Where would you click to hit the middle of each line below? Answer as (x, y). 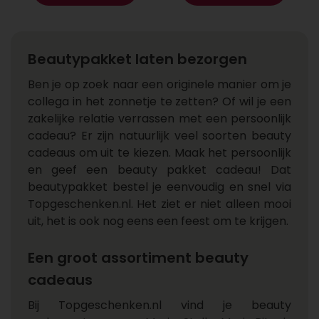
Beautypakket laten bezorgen (137, 59)
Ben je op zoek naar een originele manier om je (159, 84)
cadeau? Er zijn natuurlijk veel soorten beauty (159, 136)
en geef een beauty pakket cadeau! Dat (159, 170)
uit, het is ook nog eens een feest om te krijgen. (158, 221)
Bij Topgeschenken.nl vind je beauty (159, 305)
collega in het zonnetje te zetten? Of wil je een (159, 101)
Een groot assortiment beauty (138, 258)
